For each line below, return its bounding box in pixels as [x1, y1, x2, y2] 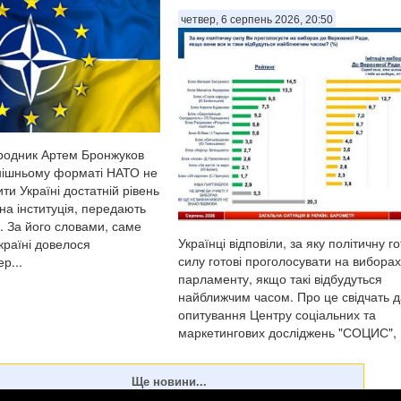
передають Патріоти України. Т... [178, 341, 371, 360]
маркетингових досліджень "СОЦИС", [178, 323, 397, 342]
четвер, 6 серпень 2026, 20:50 [181, 13, 333, 27]
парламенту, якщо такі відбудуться [178, 269, 382, 288]
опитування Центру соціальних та [178, 305, 376, 324]
